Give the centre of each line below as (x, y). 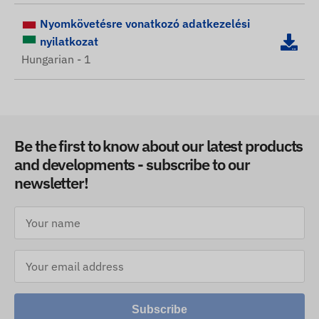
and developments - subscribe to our (132, 164)
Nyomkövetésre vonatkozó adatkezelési (145, 24)
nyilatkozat (69, 42)
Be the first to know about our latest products (159, 146)
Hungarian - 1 (56, 59)
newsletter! (51, 183)
